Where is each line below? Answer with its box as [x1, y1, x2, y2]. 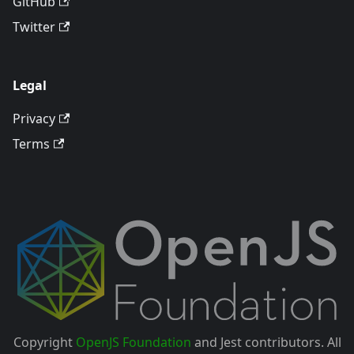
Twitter [13, 18, 55, 36]
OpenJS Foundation [75, 333, 191, 351]
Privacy [13, 110, 55, 128]
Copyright [13, 333, 76, 351]
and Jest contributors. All [190, 333, 341, 351]
